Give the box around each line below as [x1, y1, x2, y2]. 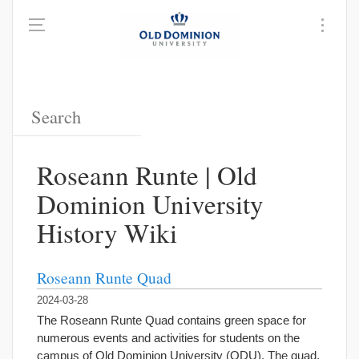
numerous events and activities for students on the [37, 331, 300, 345]
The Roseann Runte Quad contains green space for [37, 313, 306, 327]
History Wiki [37, 215, 177, 250]
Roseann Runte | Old [37, 157, 257, 192]
